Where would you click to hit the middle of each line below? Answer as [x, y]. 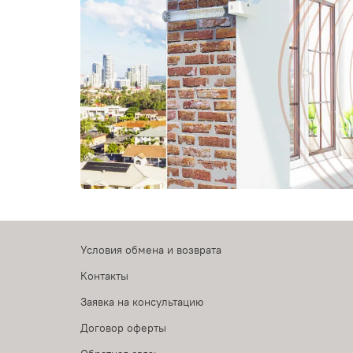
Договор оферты [123, 328]
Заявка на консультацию [142, 302]
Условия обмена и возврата [151, 250]
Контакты [104, 276]
